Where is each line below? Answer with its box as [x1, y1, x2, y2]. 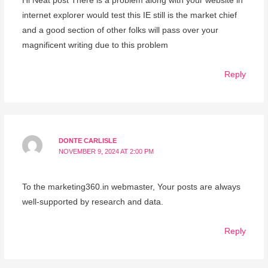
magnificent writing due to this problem [22, 41, 168, 50]
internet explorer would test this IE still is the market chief [22, 11, 237, 20]
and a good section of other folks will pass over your [22, 26, 218, 35]
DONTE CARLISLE [59, 136, 117, 144]
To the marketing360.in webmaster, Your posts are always [22, 182, 240, 192]
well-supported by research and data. [22, 197, 163, 207]
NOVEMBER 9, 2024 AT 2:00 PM [59, 147, 154, 155]
